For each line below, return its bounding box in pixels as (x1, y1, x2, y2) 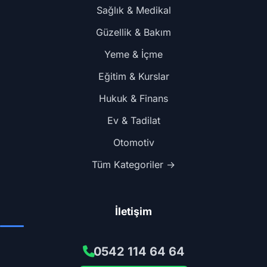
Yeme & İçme (104, 48, 163, 60)
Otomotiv (113, 136, 154, 148)
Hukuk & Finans (99, 92, 168, 104)
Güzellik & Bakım (96, 26, 171, 38)
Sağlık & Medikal (96, 4, 171, 16)
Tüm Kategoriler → (92, 159, 175, 170)
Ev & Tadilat (107, 114, 160, 126)
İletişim (115, 205, 152, 218)
